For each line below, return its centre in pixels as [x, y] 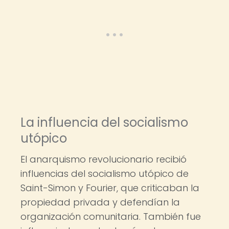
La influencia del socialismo [104, 122]
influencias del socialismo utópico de [105, 174]
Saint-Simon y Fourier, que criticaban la [110, 188]
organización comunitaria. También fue [111, 216]
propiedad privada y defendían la [100, 202]
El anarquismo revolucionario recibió [104, 159]
